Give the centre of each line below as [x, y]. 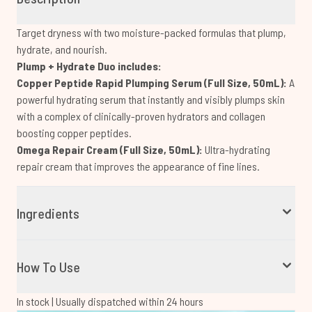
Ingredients [48, 213]
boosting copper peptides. [74, 133]
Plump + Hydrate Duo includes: [89, 66]
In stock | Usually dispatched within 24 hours [110, 301]
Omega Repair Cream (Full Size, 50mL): [110, 149]
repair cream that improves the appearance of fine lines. [138, 166]
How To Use [48, 267]
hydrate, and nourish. [62, 49]
